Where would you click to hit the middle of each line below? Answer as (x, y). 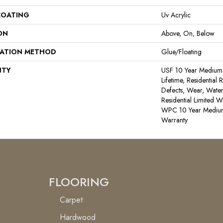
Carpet (71, 200)
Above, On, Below (188, 33)
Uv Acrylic (176, 15)
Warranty (174, 120)
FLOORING (79, 182)
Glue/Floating (181, 52)
